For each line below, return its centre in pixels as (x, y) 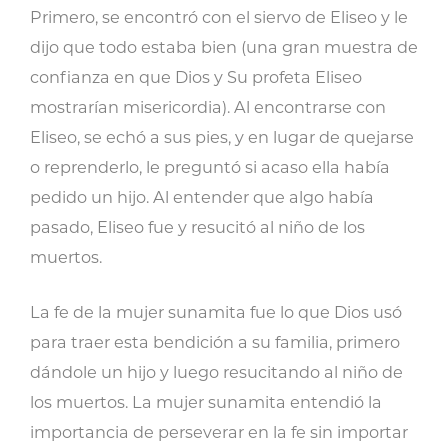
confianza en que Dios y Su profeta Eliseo (196, 77)
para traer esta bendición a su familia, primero (215, 342)
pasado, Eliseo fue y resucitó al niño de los (197, 227)
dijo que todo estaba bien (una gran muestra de (224, 47)
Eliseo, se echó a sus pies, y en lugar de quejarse (222, 137)
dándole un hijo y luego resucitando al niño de (216, 372)
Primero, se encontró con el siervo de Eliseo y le (219, 17)
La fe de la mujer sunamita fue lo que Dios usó (216, 312)
